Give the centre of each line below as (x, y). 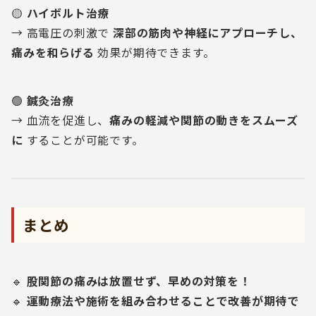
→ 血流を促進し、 (61, 120)
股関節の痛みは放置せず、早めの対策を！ (139, 281)
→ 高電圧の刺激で (62, 32)
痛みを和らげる (53, 52)
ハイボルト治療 (68, 13)
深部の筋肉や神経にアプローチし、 (208, 32)
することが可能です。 (83, 140)
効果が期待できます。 (154, 52)
